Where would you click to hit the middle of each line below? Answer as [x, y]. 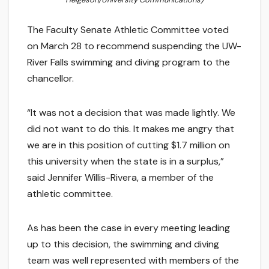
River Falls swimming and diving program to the [128, 62]
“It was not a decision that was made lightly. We [131, 112]
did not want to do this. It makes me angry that [131, 128]
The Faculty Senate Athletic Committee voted [128, 29]
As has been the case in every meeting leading [128, 228]
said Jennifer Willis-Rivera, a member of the [120, 177]
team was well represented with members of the [133, 260]
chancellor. [50, 78]
